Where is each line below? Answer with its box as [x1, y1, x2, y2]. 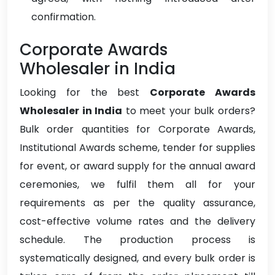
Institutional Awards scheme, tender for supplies [20, 141, 255, 155]
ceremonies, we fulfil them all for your [20, 177, 255, 192]
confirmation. [31, 10, 96, 25]
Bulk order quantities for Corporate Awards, [20, 122, 255, 137]
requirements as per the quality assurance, [20, 196, 255, 211]
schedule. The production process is [20, 233, 255, 247]
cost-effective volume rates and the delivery [20, 214, 255, 229]
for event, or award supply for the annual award [20, 159, 255, 174]
